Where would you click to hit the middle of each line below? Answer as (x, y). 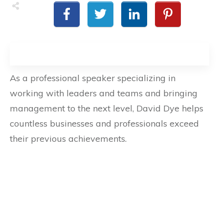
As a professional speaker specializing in (93, 78)
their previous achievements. (68, 138)
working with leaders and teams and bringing (104, 93)
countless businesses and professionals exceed (104, 123)
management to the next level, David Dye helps (107, 108)
